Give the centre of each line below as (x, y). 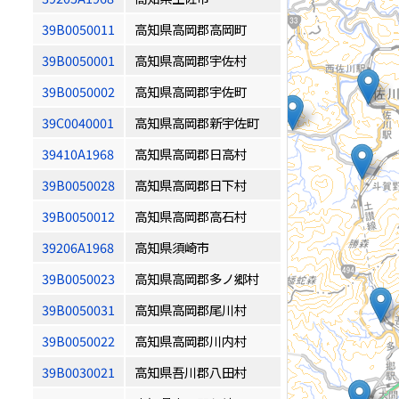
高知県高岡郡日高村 (191, 154)
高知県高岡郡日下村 (191, 185)
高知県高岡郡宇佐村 (191, 60)
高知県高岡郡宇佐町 (191, 91)
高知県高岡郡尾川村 (191, 309)
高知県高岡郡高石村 (191, 216)
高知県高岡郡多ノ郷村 (197, 278)
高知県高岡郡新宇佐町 (197, 122)
